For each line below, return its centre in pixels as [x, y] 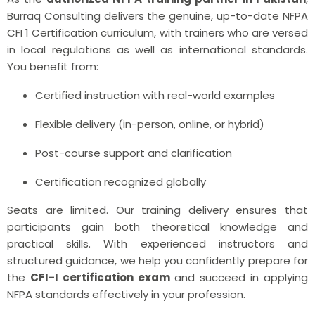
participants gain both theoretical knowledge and [157, 226]
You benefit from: [53, 66]
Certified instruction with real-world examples [155, 95]
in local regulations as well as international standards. [157, 49]
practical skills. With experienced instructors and [157, 243]
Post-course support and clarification [134, 153]
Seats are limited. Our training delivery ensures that [157, 210]
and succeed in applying [239, 277]
